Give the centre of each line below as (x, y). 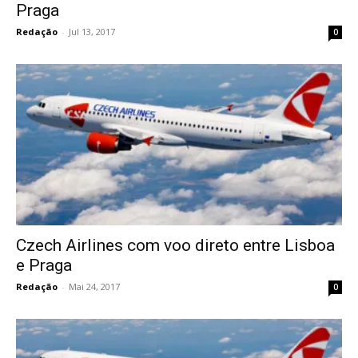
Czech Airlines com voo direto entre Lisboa (175, 245)
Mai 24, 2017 (94, 286)
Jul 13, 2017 (92, 32)
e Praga (44, 265)
